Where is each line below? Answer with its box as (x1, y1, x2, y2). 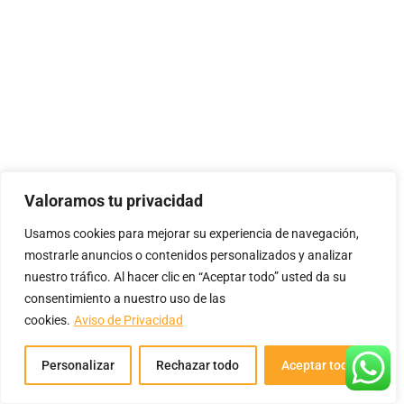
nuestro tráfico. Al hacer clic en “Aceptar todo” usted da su (24, 270, 346, 284)
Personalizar (41, 358, 115, 372)
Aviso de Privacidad (74, 313, 183, 327)
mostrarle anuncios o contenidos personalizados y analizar (24, 248, 353, 262)
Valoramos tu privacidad (24, 191, 203, 210)
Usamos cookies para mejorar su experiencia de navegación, (24, 226, 359, 241)
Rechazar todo (156, 358, 240, 372)
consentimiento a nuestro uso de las (24, 291, 225, 306)
